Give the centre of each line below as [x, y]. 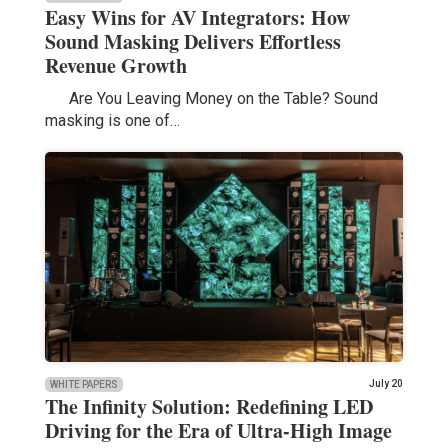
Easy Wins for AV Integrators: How [197, 17]
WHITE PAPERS [83, 384]
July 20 [386, 383]
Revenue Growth [115, 65]
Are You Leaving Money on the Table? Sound [211, 98]
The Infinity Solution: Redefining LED [208, 406]
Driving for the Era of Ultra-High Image [218, 430]
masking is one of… [112, 120]
